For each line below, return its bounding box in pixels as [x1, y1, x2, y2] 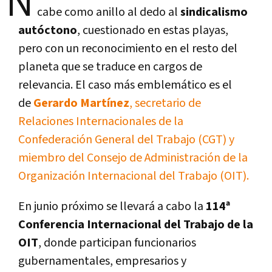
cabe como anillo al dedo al [37, 4, 178, 20]
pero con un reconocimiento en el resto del [18, 40, 237, 56]
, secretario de [129, 95, 201, 111]
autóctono [18, 22, 77, 38]
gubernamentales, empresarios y [18, 253, 186, 269]
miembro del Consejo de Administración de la [18, 149, 248, 166]
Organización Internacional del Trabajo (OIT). [18, 168, 249, 184]
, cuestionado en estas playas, [77, 22, 228, 38]
